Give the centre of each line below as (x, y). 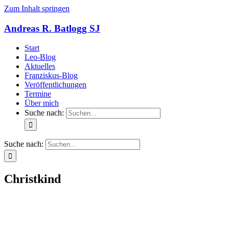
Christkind (32, 179)
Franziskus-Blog (51, 76)
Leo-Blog (40, 57)
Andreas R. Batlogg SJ (52, 28)
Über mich (42, 103)
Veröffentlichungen (55, 85)
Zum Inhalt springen (37, 8)
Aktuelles (40, 66)
